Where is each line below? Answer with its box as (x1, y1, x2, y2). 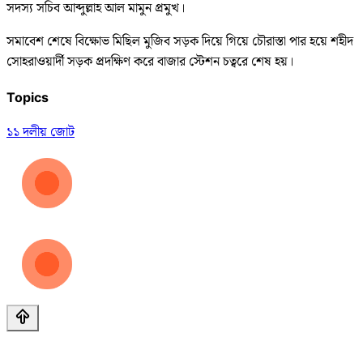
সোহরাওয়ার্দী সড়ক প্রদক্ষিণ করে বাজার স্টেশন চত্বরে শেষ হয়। (6, 51, 293, 72)
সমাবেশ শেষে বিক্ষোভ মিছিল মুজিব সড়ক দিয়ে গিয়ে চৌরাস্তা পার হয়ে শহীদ (6, 31, 353, 52)
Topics (6, 88, 49, 105)
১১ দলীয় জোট (6, 122, 75, 143)
